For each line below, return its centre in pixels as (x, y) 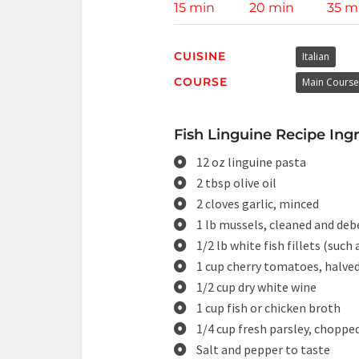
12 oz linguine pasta (251, 162)
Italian (315, 56)
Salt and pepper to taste (263, 349)
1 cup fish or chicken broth (268, 308)
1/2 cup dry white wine (256, 287)
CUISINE (200, 56)
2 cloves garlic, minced (258, 204)
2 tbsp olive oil (236, 183)
